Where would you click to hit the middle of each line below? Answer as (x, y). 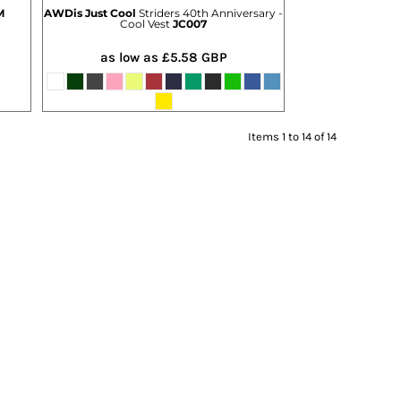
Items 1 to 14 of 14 (292, 136)
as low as (131, 57)
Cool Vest (145, 23)
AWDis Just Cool (90, 13)
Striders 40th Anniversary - (211, 13)
